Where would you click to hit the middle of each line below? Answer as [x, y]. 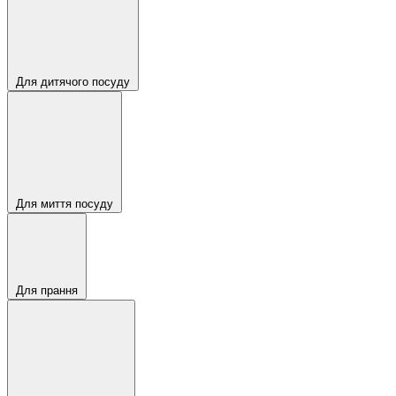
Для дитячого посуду [73, 82]
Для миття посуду [65, 204]
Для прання [47, 290]
